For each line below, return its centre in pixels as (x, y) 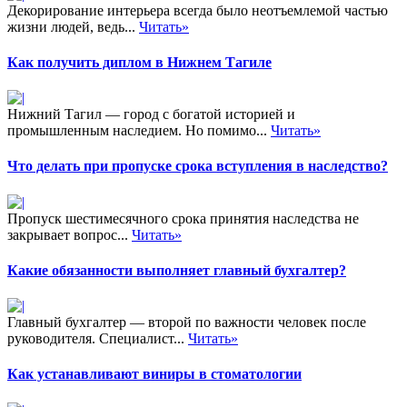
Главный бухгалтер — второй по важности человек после (187, 323)
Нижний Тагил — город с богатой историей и (151, 114)
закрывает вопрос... (69, 234)
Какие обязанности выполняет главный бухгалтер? (177, 270)
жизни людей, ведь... (73, 26)
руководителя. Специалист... (98, 339)
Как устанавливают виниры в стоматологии (154, 374)
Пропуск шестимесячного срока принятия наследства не (183, 218)
